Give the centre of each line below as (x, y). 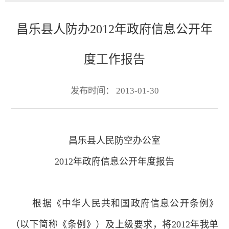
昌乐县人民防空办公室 (114, 140)
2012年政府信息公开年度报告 (114, 161)
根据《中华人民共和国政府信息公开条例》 (125, 203)
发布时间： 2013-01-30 (114, 90)
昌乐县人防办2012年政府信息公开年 (114, 29)
